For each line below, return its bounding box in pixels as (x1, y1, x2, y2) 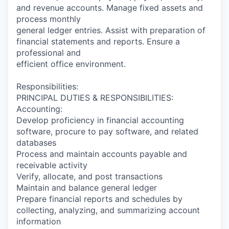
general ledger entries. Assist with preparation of (16, 25, 205, 35)
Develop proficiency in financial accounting (16, 115, 184, 125)
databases (16, 138, 56, 148)
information (16, 216, 61, 226)
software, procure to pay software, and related (16, 126, 198, 136)
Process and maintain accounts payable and (16, 149, 187, 159)
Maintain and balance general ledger (16, 182, 157, 193)
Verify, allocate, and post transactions (16, 171, 163, 181)
